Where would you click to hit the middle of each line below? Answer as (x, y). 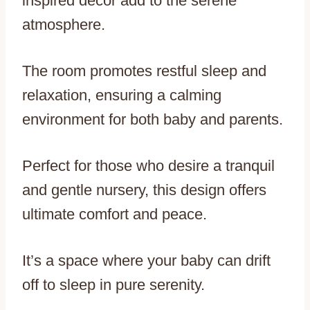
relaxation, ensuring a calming (122, 95)
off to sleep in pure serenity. (113, 285)
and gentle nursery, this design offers (144, 190)
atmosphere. (64, 25)
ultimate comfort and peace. (115, 215)
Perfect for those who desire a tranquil (148, 166)
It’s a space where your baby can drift (146, 261)
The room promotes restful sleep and (144, 71)
